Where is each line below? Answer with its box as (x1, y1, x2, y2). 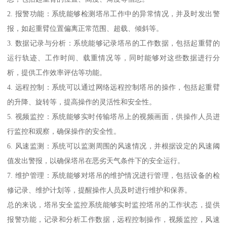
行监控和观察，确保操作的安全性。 (7, 127, 121, 136)
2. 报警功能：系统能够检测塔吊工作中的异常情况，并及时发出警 (7, 10, 220, 18)
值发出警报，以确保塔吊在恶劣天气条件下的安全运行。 (7, 157, 185, 165)
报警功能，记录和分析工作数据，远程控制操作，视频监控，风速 (7, 215, 220, 224)
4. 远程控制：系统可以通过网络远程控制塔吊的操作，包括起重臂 (7, 83, 220, 92)
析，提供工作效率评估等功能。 (7, 68, 107, 77)
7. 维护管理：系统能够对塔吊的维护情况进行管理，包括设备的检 (7, 171, 220, 180)
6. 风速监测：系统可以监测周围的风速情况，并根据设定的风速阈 (7, 142, 220, 150)
